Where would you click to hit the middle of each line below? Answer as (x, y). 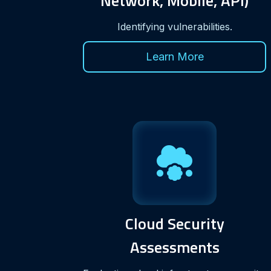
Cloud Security (175, 223)
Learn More (175, 56)
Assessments (175, 247)
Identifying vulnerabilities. (175, 26)
